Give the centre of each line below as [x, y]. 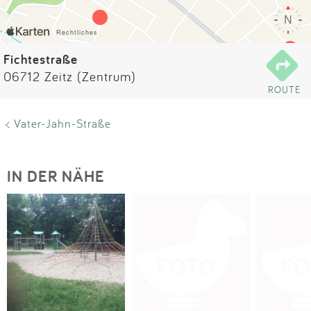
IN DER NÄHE [56, 176]
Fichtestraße [41, 59]
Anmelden [155, 57]
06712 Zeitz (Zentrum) [70, 76]
